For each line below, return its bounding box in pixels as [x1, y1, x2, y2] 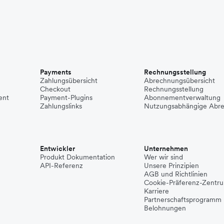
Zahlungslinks [40, 101, 82, 110]
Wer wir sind [144, 152, 183, 161]
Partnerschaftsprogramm [144, 195, 221, 204]
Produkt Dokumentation [40, 152, 115, 161]
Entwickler [40, 144, 75, 153]
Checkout [40, 84, 70, 93]
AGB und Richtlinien [144, 169, 207, 178]
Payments [40, 67, 71, 76]
